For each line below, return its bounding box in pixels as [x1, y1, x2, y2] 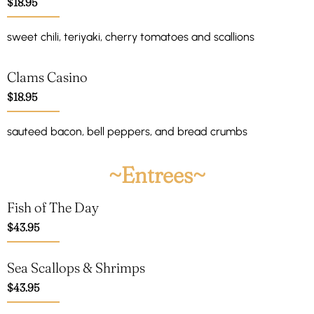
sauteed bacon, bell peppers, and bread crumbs [7, 124, 247, 138]
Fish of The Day [7, 198, 99, 217]
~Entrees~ [109, 161, 205, 189]
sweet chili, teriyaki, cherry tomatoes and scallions [7, 30, 254, 44]
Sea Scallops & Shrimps [7, 259, 145, 277]
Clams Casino [7, 67, 88, 86]
